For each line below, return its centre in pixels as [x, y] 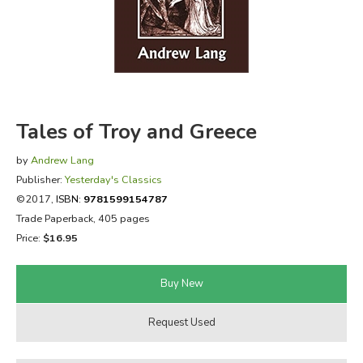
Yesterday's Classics [113, 179]
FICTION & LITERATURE [96, 33]
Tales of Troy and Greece [136, 131]
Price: [29, 237]
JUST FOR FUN [69, 114]
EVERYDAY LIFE [73, 73]
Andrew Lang [62, 160]
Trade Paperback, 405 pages [83, 218]
